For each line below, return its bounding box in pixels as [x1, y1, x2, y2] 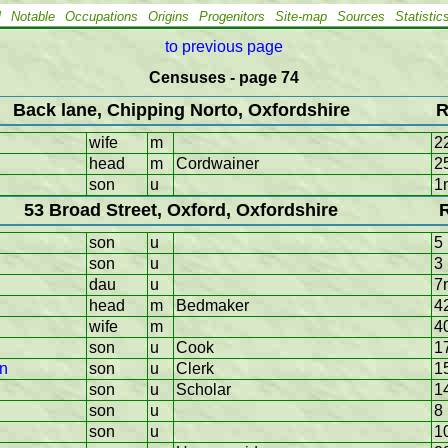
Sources [337, 9, 385, 24]
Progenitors [199, 9, 265, 24]
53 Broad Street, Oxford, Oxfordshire [24, 200, 338, 221]
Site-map [275, 9, 327, 24]
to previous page [165, 38, 283, 55]
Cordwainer [176, 155, 259, 173]
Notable [11, 9, 55, 24]
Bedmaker [176, 297, 249, 315]
